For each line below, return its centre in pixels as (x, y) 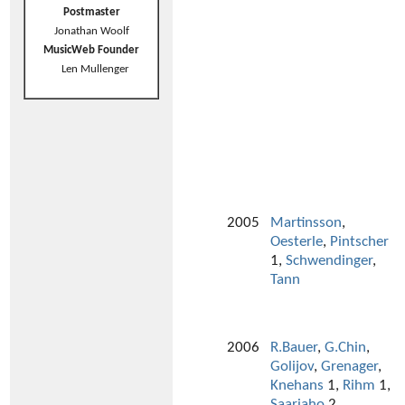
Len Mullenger (91, 69)
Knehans (297, 386)
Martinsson (306, 223)
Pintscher (359, 242)
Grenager (349, 367)
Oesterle (297, 242)
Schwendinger (329, 261)
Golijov (292, 367)
